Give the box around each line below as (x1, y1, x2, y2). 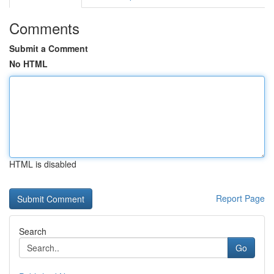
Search (19, 225, 46, 237)
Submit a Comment (9, 42, 88, 54)
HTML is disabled (9, 158, 76, 170)
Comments (9, 17, 80, 39)
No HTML (9, 57, 48, 70)
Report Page (216, 192, 265, 204)
